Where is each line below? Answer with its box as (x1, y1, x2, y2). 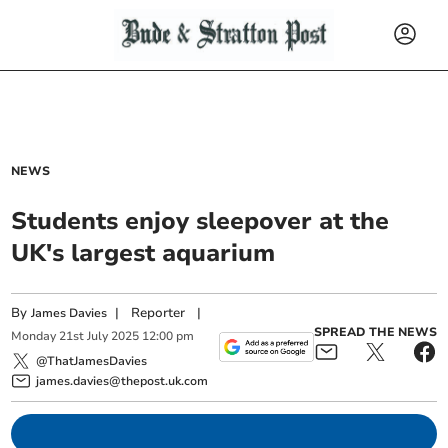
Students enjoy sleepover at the (11, 205, 390, 237)
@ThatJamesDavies (36, 352, 148, 369)
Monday (11, 328, 57, 345)
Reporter (131, 304, 186, 322)
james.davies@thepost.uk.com (36, 372, 209, 389)
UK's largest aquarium (11, 237, 276, 269)
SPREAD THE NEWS (313, 324, 437, 341)
